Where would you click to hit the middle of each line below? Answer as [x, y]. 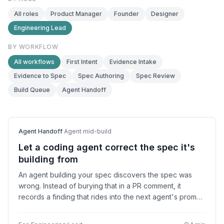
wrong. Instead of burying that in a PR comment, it [100, 186]
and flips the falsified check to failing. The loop [96, 208]
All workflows [34, 62]
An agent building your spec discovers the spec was [105, 175]
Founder [126, 14]
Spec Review [155, 76]
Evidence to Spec [40, 76]
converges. [37, 219]
